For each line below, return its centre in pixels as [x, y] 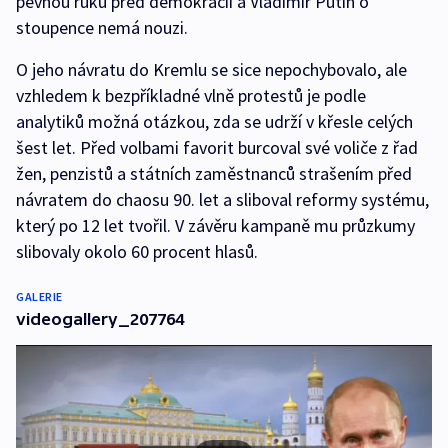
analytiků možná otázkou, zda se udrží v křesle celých [214, 122]
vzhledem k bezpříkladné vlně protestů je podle [191, 96]
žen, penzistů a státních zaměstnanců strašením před [214, 174]
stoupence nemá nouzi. [102, 28]
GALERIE [39, 297]
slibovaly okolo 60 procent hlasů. [137, 252]
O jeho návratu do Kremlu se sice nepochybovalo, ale [211, 70]
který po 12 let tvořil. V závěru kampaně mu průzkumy [215, 226]
